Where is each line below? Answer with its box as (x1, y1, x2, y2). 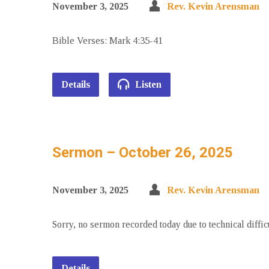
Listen (133, 79, 162, 89)
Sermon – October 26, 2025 (52, 144, 233, 161)
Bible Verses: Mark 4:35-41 (52, 35, 163, 46)
